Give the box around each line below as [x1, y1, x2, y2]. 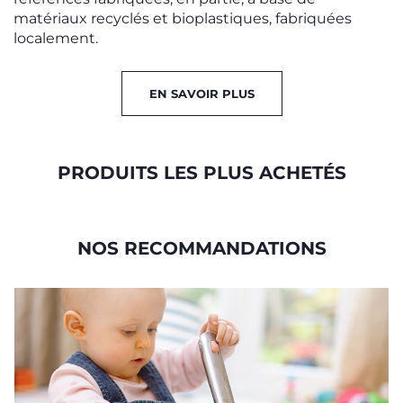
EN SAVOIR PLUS [148, 85, 255, 101]
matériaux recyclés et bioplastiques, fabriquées [13, 9, 352, 27]
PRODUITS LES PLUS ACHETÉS [57, 161, 346, 184]
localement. [13, 29, 98, 47]
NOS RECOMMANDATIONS [76, 237, 327, 259]
